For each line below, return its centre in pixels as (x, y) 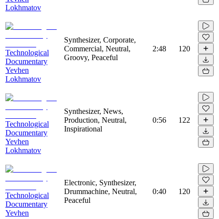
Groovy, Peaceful (91, 57)
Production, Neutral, (95, 120)
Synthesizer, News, (94, 111)
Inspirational (83, 129)
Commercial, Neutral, (97, 48)
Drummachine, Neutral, (100, 191)
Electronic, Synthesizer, (100, 182)
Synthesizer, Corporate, (100, 40)
